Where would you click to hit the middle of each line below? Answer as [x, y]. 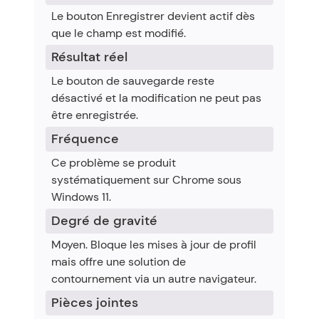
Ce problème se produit [114, 163]
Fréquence [85, 139]
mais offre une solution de [119, 262]
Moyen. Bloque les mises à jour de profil [154, 245]
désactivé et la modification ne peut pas [156, 98]
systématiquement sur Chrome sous [146, 180]
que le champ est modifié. [119, 33]
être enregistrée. [95, 115]
